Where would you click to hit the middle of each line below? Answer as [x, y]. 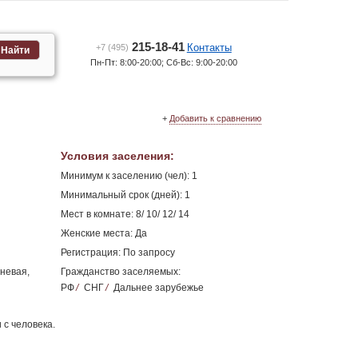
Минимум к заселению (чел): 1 [129, 176]
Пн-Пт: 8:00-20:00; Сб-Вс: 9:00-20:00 [163, 62]
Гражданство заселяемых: [120, 272]
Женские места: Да [103, 233]
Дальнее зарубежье [157, 288]
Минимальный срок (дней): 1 [125, 195]
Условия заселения [115, 156]
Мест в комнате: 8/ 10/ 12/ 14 [125, 214]
